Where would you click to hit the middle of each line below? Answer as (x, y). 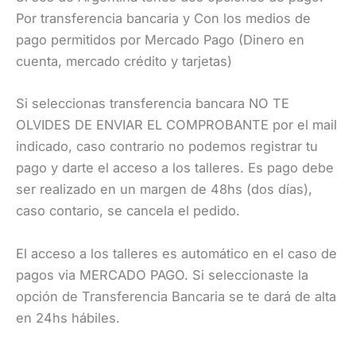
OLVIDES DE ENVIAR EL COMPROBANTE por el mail (176, 125)
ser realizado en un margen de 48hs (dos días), (164, 190)
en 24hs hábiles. (68, 317)
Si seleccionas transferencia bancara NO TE (153, 104)
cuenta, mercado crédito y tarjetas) (124, 62)
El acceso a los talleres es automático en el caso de (176, 253)
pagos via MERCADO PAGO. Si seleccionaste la (162, 275)
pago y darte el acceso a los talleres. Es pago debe (175, 168)
